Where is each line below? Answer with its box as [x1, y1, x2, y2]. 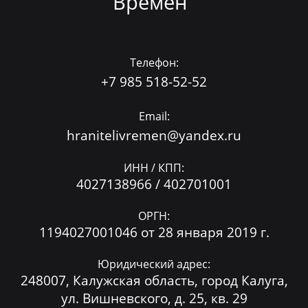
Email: [138, 109, 170, 124]
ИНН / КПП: [124, 160, 184, 176]
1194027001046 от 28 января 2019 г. [38, 223, 269, 242]
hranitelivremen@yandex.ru [67, 126, 241, 145]
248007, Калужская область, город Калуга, [20, 272, 288, 290]
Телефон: [129, 55, 179, 71]
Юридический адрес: [98, 256, 210, 272]
